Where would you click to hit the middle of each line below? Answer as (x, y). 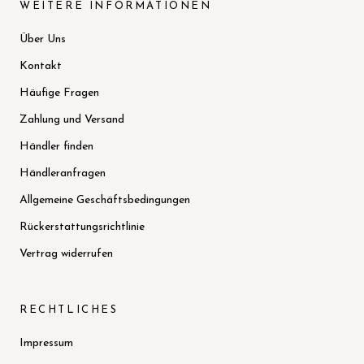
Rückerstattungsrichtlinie (82, 227)
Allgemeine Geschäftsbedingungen (105, 201)
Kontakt (41, 67)
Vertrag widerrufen (66, 254)
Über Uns (43, 40)
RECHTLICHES (69, 310)
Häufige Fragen (59, 93)
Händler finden (56, 147)
